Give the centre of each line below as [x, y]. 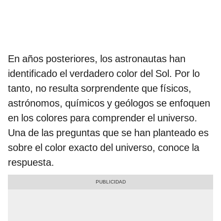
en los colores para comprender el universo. [103, 118]
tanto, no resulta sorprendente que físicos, [100, 89]
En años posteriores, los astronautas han [97, 59]
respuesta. [31, 163]
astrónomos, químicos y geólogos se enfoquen [109, 103]
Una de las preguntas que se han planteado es [108, 133]
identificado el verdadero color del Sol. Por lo [104, 74]
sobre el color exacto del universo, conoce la [104, 148]
